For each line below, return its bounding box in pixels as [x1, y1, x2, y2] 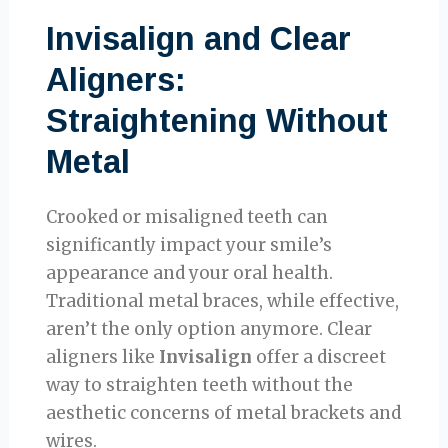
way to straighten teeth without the [46, 374, 354, 397]
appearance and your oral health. [46, 262, 334, 285]
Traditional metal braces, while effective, [46, 290, 400, 313]
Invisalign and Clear [46, 21, 352, 58]
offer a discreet [252, 346, 387, 369]
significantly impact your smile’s [46, 234, 333, 257]
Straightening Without [46, 103, 389, 140]
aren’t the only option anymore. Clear [46, 318, 373, 341]
